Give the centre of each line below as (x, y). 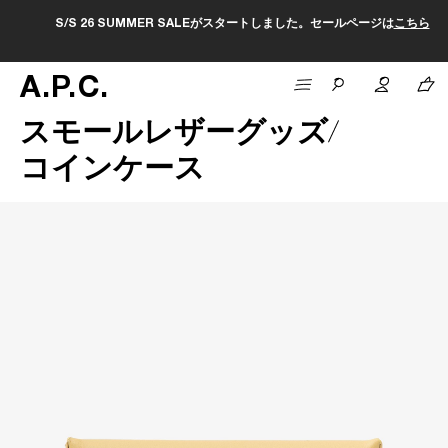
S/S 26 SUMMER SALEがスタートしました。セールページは (206, 24)
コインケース (112, 172)
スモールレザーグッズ (174, 136)
